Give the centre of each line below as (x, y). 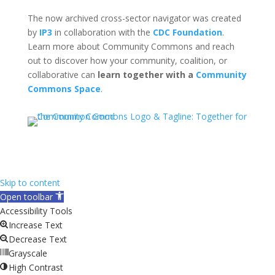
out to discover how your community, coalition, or (127, 61)
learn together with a (146, 75)
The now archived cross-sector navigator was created (134, 18)
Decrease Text (38, 239)
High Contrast (36, 268)
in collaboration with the (102, 33)
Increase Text (36, 225)
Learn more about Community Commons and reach (131, 47)
